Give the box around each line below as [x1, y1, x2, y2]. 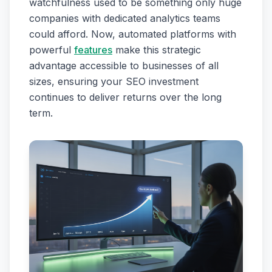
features [74, 44, 112, 56]
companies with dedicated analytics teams [29, 12, 220, 25]
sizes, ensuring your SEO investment [29, 75, 199, 88]
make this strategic [112, 44, 201, 56]
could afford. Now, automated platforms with [29, 28, 236, 41]
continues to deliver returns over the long [29, 91, 222, 104]
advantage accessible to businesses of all [29, 59, 219, 72]
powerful [29, 44, 74, 56]
